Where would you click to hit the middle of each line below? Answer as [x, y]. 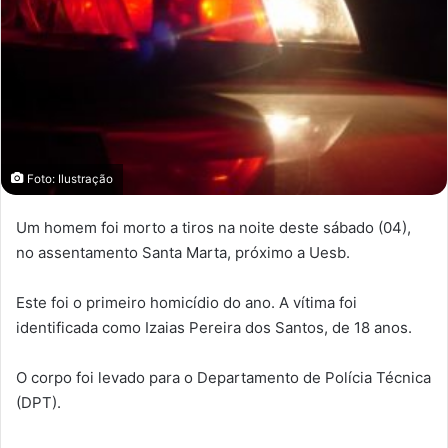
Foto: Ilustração [68, 179]
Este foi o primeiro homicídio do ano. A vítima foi [186, 303]
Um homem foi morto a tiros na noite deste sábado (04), [213, 228]
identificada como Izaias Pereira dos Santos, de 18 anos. [214, 328]
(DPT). [38, 403]
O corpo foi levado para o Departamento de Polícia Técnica [223, 378]
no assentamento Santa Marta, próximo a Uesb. [183, 253]
